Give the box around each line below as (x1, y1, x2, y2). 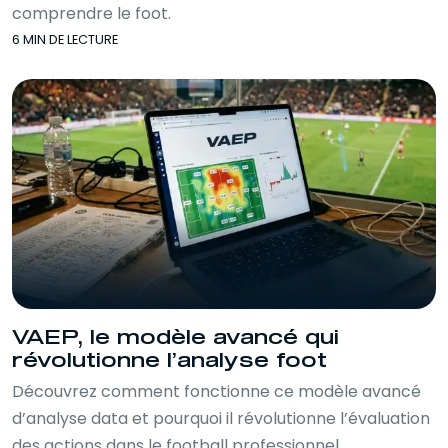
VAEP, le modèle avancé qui (12, 327, 339, 348)
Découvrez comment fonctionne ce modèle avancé (12, 380, 421, 403)
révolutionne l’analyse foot (12, 350, 327, 371)
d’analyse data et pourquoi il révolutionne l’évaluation (12, 407, 430, 430)
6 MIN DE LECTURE (12, 30, 118, 48)
